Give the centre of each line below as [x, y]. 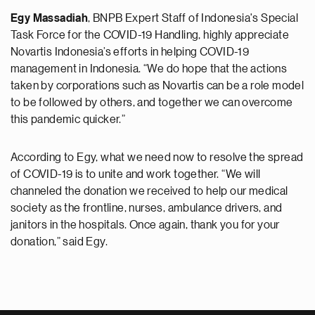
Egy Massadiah [50, 18]
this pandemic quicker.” [68, 119]
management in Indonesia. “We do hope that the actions [149, 69]
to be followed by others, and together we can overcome [152, 102]
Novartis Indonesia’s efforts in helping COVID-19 [130, 52]
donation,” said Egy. [59, 242]
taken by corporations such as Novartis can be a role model [157, 85]
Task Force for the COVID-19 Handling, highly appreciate [150, 35]
